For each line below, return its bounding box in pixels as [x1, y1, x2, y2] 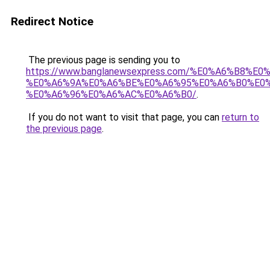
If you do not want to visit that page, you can [26, 111, 222, 123]
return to [222, 111, 259, 123]
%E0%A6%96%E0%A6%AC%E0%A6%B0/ [26, 89, 196, 100]
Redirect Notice [11, 14, 93, 28]
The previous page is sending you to [26, 54, 180, 66]
